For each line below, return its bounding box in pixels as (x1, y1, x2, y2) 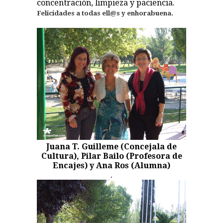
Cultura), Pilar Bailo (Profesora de (41, 151, 182, 161)
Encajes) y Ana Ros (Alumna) (53, 161, 170, 171)
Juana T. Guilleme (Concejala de (46, 142, 177, 152)
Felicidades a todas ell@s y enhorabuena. (37, 9, 173, 17)
